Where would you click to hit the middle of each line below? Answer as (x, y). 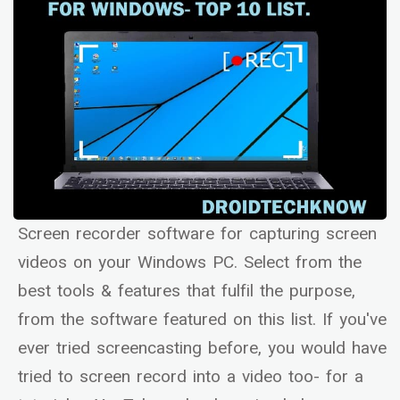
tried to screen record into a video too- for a (191, 377)
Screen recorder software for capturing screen (197, 234)
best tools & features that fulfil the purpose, (187, 292)
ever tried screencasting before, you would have (202, 349)
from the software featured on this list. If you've (202, 320)
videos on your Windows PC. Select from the (190, 263)
